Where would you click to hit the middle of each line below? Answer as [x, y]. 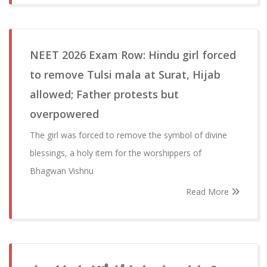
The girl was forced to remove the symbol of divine [128, 135]
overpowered [64, 114]
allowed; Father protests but [104, 94]
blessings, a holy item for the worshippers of [116, 153]
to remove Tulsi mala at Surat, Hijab [125, 75]
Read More [209, 192]
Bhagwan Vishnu [62, 171]
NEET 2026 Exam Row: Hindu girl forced [133, 55]
